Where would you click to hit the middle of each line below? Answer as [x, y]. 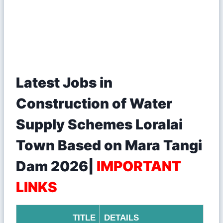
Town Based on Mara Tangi [109, 145]
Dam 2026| [56, 166]
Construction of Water [94, 103]
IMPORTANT [139, 166]
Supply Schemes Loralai [99, 124]
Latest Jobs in [64, 82]
